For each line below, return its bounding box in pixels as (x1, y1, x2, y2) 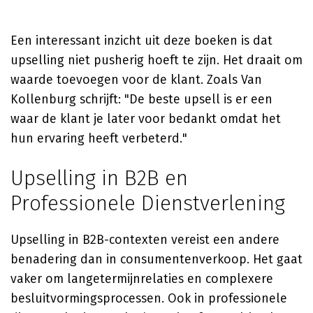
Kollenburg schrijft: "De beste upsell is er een (10, 92, 272, 107)
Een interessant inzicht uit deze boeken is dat (10, 33, 272, 48)
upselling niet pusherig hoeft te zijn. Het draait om (10, 52, 303, 68)
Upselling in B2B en (10, 166, 188, 191)
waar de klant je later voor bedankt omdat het (10, 111, 281, 126)
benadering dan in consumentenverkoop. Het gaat (10, 252, 303, 267)
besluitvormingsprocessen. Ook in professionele (10, 291, 287, 306)
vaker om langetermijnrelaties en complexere (10, 271, 273, 286)
